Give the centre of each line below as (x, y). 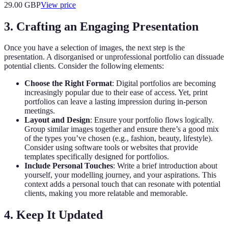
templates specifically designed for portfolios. (97, 157)
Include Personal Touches (69, 166)
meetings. (40, 111)
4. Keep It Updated (53, 215)
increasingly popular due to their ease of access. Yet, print (116, 93)
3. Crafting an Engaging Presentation (101, 26)
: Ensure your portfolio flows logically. (152, 120)
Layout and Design (57, 120)
